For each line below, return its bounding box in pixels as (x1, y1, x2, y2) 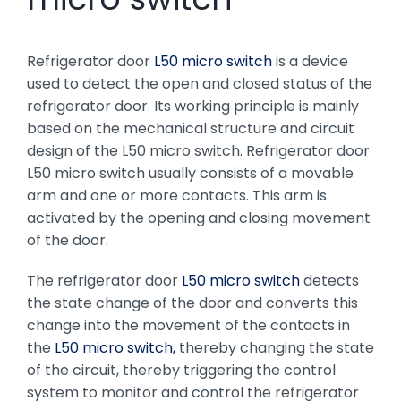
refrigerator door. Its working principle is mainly (26, 95, 359, 116)
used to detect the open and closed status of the (26, 73, 372, 94)
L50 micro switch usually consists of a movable (26, 162, 354, 183)
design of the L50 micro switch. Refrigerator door (26, 140, 370, 161)
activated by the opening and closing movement (26, 207, 371, 228)
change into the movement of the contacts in (26, 314, 350, 336)
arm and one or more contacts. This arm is (26, 184, 327, 206)
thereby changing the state (175, 337, 374, 358)
